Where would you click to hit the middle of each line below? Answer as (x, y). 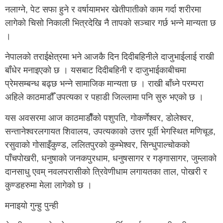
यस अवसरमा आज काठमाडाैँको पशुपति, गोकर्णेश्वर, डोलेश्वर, (99, 118)
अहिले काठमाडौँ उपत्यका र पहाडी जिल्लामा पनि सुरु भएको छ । (104, 97)
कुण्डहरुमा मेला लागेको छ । (49, 185)
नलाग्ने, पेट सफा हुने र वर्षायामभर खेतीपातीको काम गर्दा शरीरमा (103, 9)
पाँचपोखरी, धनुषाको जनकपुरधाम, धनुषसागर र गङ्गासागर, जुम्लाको (111, 158)
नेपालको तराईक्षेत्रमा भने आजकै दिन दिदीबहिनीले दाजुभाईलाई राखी (110, 57)
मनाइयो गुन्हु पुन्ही (32, 205)
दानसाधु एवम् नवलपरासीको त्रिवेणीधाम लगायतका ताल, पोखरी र (106, 171)
